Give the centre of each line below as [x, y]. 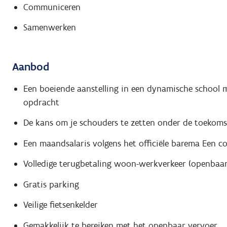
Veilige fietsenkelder [60, 205]
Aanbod [31, 67]
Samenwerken [49, 28]
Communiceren [52, 7]
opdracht [41, 102]
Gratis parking [51, 184]
